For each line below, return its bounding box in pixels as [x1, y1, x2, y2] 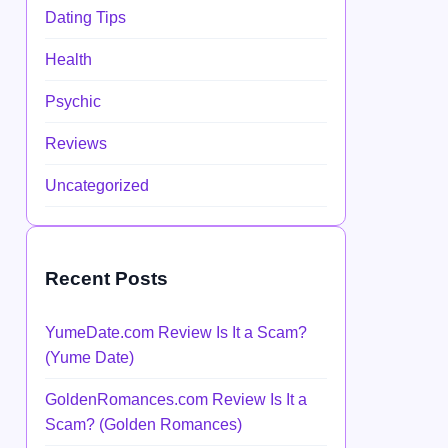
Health [45, 51, 92, 69]
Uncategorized [45, 177, 149, 195]
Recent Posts [45, 268, 168, 290]
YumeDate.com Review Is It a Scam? [45, 323, 307, 341]
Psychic [45, 93, 101, 111]
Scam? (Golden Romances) [45, 415, 242, 433]
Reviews [45, 135, 107, 153]
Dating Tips [45, 9, 126, 27]
